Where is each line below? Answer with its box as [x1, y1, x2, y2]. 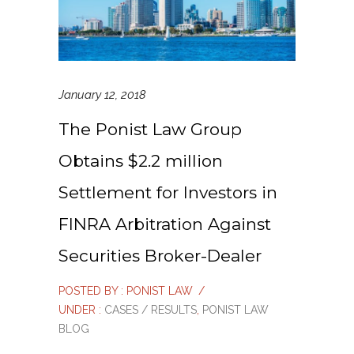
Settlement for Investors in [58, 183, 277, 203]
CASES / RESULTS [101, 303, 197, 317]
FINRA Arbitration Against [58, 214, 271, 235]
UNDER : [58, 303, 101, 317]
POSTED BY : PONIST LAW [58, 284, 193, 298]
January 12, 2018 [58, 88, 146, 103]
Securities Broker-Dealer [58, 246, 262, 266]
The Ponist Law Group [58, 119, 242, 140]
